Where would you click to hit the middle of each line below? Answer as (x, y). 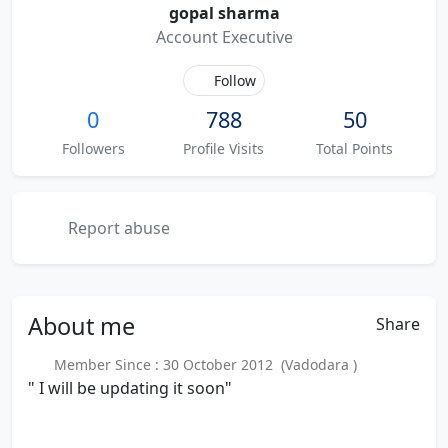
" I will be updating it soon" (130, 388)
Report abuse (117, 228)
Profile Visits (224, 148)
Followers (93, 148)
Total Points (355, 148)
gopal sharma (224, 13)
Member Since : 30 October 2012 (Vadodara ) (201, 364)
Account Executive (224, 37)
